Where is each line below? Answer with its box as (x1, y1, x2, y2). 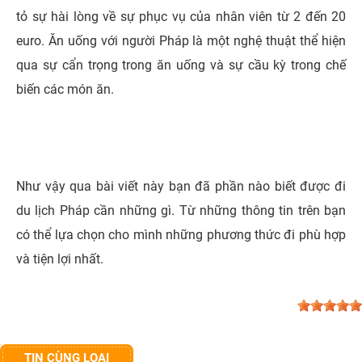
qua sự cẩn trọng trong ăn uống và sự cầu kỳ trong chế (16, 57, 346, 73)
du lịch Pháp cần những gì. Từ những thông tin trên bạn (16, 202, 346, 218)
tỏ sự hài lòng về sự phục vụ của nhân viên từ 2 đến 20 (16, 8, 346, 24)
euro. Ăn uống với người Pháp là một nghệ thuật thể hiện (16, 32, 346, 48)
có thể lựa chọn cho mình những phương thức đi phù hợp (16, 226, 346, 242)
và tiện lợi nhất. (16, 250, 103, 267)
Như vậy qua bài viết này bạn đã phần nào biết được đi (16, 178, 346, 194)
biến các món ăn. (16, 81, 114, 97)
